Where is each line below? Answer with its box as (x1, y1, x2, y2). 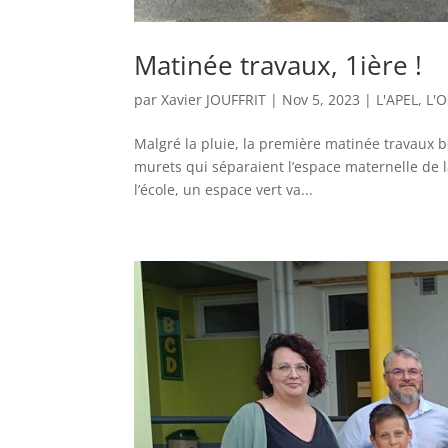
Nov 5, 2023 (282, 89, 361, 109)
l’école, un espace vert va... (134, 179, 314, 199)
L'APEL (376, 89, 419, 109)
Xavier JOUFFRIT (161, 89, 267, 109)
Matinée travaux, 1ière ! (134, 46, 423, 83)
